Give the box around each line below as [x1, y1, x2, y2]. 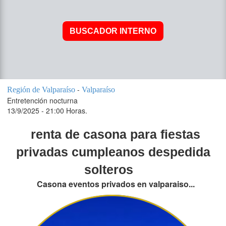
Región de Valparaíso [7, 85, 76, 94]
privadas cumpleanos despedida [16, 145, 210, 159]
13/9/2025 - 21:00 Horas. [7, 105, 88, 116]
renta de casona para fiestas [31, 127, 200, 142]
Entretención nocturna [7, 95, 78, 106]
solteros [84, 162, 133, 177]
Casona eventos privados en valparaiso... [36, 178, 195, 190]
